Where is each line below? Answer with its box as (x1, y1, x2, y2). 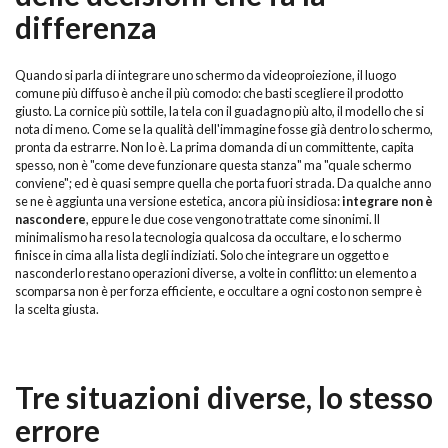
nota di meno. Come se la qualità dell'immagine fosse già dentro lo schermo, (15, 122, 433, 137)
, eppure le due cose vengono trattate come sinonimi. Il (86, 212, 380, 227)
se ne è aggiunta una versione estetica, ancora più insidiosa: (15, 194, 342, 209)
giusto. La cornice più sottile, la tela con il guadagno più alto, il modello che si (15, 104, 424, 119)
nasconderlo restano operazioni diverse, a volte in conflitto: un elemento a (15, 266, 417, 281)
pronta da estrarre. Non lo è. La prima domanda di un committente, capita (15, 140, 414, 155)
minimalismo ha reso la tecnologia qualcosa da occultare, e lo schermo (15, 230, 401, 245)
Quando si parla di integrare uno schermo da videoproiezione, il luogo (15, 68, 396, 83)
